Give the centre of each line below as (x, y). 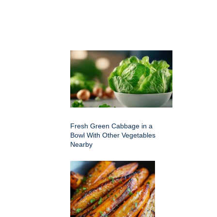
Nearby (81, 144)
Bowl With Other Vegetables (113, 135)
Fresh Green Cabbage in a (111, 126)
